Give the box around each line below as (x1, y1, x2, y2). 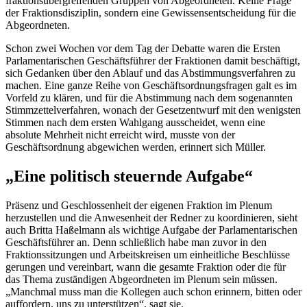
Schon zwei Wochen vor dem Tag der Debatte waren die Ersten (5, 42, 280, 55)
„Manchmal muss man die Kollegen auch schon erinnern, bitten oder (5, 285, 302, 297)
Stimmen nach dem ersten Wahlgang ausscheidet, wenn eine (5, 116, 265, 129)
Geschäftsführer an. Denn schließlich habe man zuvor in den (5, 236, 267, 248)
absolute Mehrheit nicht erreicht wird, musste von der (5, 129, 235, 141)
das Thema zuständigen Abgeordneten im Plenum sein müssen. (5, 273, 278, 285)
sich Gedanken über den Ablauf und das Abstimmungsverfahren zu (5, 67, 295, 79)
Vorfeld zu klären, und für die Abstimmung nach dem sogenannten (5, 92, 293, 104)
